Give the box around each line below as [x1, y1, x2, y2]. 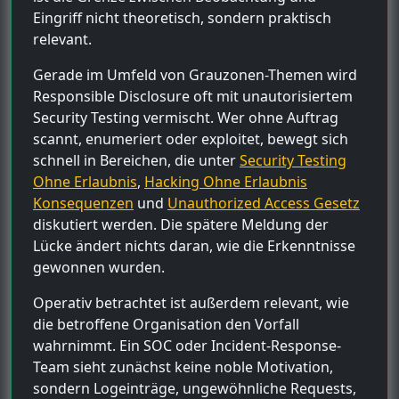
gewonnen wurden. [33, 256, 165, 277]
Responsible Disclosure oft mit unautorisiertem [33, 85, 353, 106]
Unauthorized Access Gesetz [167, 192, 360, 213]
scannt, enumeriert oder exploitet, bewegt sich [33, 128, 348, 149]
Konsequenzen [33, 192, 134, 213]
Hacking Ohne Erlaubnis [144, 171, 307, 191]
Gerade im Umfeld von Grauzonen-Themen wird [33, 64, 357, 85]
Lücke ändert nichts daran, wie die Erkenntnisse [33, 235, 355, 256]
